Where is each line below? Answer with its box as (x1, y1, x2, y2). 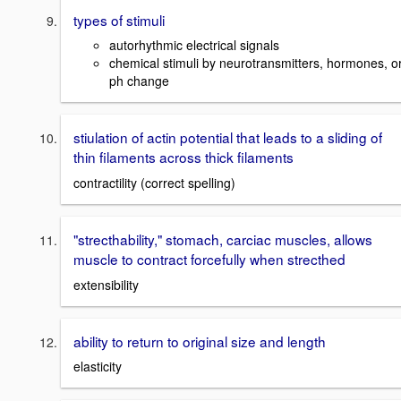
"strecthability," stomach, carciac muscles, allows (73, 228, 372, 249)
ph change (109, 72, 169, 90)
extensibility (73, 275, 139, 294)
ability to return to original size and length (73, 330, 326, 351)
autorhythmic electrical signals (109, 36, 279, 55)
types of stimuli (73, 9, 165, 30)
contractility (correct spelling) (73, 173, 235, 192)
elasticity (73, 357, 122, 376)
